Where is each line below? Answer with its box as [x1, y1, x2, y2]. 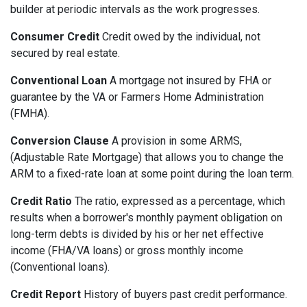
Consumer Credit [10, 30, 99, 44]
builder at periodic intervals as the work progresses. [10, 3, 260, 16]
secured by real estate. [10, 47, 120, 60]
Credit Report [10, 288, 81, 302]
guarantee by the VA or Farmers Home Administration [10, 90, 264, 104]
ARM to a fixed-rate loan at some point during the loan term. [10, 167, 294, 181]
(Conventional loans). [10, 260, 110, 274]
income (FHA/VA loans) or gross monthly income [10, 244, 243, 258]
